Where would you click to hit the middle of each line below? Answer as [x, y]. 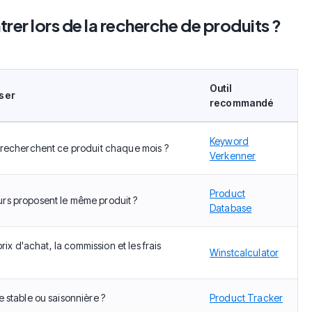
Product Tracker [247, 297]
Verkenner [233, 155]
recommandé [242, 102]
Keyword [229, 141]
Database [231, 208]
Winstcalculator [244, 252]
